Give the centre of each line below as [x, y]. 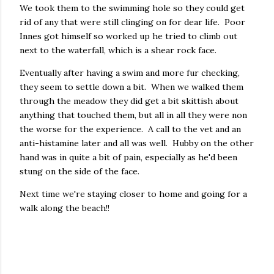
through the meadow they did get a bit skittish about [129, 101]
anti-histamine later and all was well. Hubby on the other [137, 143]
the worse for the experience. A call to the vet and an [130, 129]
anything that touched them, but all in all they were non [133, 115]
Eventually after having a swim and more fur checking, [130, 73]
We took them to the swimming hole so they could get [132, 8]
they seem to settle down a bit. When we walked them [131, 87]
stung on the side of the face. [80, 171]
